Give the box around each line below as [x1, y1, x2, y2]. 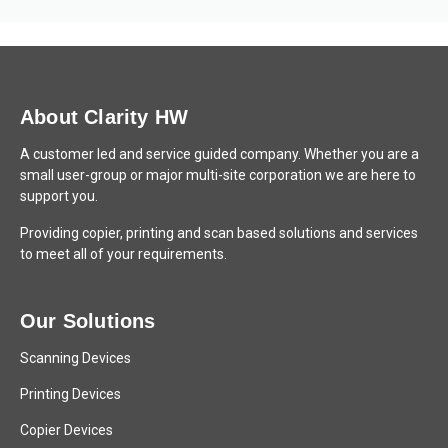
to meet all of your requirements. [20, 246, 227, 262]
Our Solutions [20, 310, 156, 332]
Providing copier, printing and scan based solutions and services [20, 225, 418, 241]
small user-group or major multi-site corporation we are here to [20, 167, 416, 183]
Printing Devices [20, 386, 121, 402]
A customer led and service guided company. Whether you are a [20, 146, 419, 162]
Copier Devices [20, 422, 113, 438]
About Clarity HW [20, 106, 189, 128]
